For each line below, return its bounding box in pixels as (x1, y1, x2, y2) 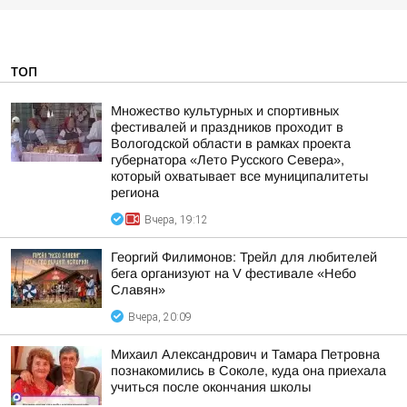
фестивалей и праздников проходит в (111, 120, 343, 134)
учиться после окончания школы (111, 380, 311, 394)
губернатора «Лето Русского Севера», (111, 153, 344, 167)
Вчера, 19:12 (144, 213, 208, 226)
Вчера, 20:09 (128, 311, 192, 323)
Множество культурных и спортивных (111, 104, 339, 118)
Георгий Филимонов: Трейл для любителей (111, 250, 377, 264)
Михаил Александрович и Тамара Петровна (111, 347, 380, 362)
